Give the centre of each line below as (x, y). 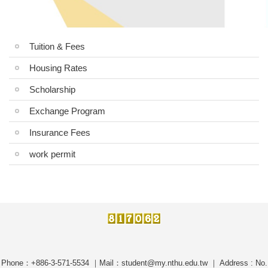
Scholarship (52, 90)
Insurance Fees (60, 133)
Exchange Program (67, 111)
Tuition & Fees (57, 47)
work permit (52, 154)
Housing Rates (58, 68)
